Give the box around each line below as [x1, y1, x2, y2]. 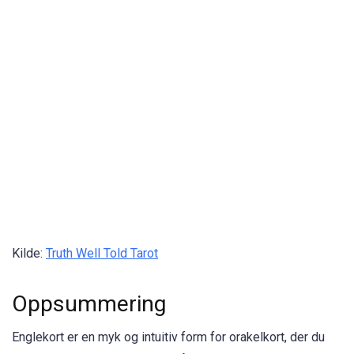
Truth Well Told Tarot [46, 246, 158, 261]
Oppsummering [12, 291, 167, 318]
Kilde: [12, 246, 46, 261]
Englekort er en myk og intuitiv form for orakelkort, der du [12, 330, 325, 345]
